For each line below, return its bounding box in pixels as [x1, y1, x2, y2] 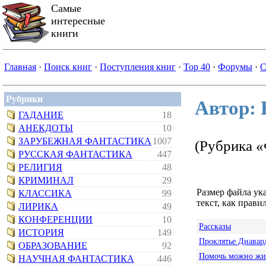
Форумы [218, 62, 252, 72]
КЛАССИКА [18, 188, 72, 198]
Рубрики [6, 94, 43, 104]
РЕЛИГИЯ [18, 162, 62, 172]
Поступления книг [100, 62, 176, 72]
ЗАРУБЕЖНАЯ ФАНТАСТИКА [18, 136, 151, 146]
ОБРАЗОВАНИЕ [18, 240, 87, 251]
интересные [51, 15, 105, 27]
